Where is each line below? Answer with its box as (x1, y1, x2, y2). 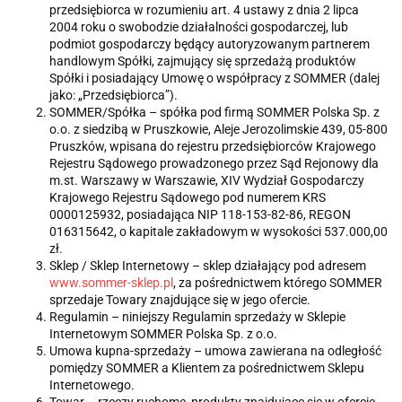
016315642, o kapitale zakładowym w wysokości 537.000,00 (49, 224, 388, 240)
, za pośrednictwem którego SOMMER (173, 275, 382, 291)
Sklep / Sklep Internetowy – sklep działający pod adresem (49, 258, 366, 274)
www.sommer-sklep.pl (49, 275, 173, 291)
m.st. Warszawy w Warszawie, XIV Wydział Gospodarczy (49, 173, 364, 188)
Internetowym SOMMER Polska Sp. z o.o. (49, 327, 277, 342)
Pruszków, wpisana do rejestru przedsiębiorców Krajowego (49, 139, 376, 154)
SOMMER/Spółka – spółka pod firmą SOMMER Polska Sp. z (49, 105, 380, 120)
